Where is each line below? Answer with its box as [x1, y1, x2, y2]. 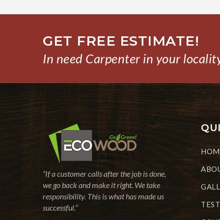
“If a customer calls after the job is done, [43, 168, 166, 178]
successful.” [43, 202, 78, 212]
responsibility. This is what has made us [43, 191, 164, 201]
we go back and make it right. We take [43, 180, 160, 190]
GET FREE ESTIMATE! [43, 32, 199, 49]
